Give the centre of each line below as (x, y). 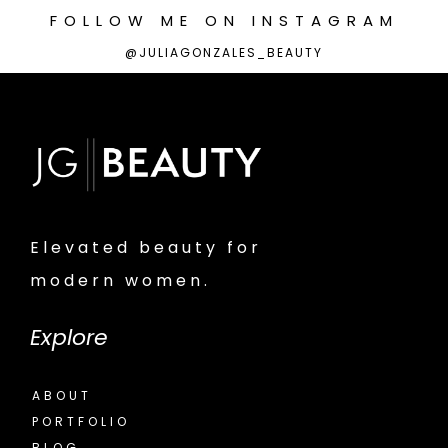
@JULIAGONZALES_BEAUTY (224, 52)
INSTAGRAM (325, 20)
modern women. (124, 281)
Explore (69, 338)
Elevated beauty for (146, 248)
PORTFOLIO (81, 422)
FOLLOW (99, 20)
